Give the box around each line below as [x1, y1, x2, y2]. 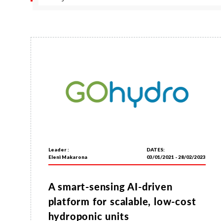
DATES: [146, 147, 165, 153]
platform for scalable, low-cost [48, 194, 196, 209]
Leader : [48, 147, 69, 153]
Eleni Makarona [48, 154, 87, 160]
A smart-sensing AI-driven [48, 180, 173, 194]
